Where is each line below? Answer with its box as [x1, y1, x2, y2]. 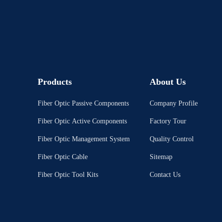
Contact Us [150, 171, 180, 178]
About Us [150, 77, 186, 87]
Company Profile [150, 100, 198, 107]
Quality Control [150, 135, 194, 143]
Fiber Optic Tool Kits [38, 171, 98, 178]
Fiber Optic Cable [38, 153, 88, 161]
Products [38, 77, 72, 87]
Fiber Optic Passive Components [38, 100, 129, 107]
